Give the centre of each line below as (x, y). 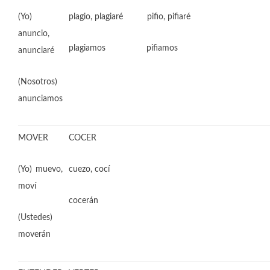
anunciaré (36, 51)
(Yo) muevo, (40, 169)
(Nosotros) (38, 82)
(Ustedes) (35, 218)
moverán (34, 234)
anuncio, (34, 34)
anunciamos (40, 99)
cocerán (83, 201)
